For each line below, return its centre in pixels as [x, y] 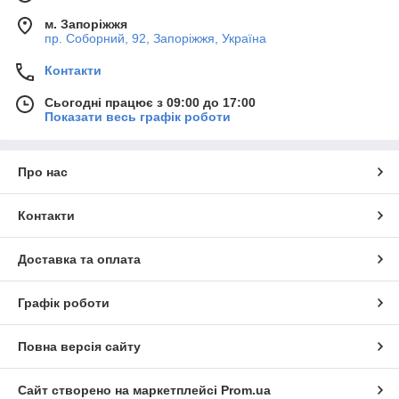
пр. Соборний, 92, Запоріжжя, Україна [155, 39]
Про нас [43, 172]
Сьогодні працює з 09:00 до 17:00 [150, 103]
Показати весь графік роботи [138, 117]
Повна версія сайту [79, 347]
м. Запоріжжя [86, 24]
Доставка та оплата [79, 260]
